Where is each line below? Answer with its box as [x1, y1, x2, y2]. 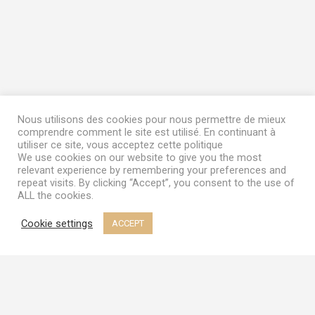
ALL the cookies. [18, 189, 94, 202]
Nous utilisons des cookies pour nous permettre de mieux [18, 113, 285, 126]
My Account [120, 240, 177, 252]
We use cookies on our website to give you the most [18, 151, 262, 164]
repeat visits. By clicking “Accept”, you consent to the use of [18, 176, 295, 189]
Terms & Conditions [18, 240, 113, 252]
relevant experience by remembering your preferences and [18, 164, 286, 176]
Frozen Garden [51, 276, 112, 288]
